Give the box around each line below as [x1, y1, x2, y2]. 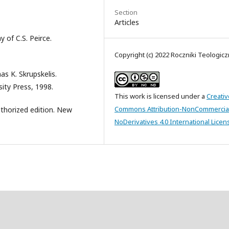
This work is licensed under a [114, 91, 207, 101]
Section [114, 8, 138, 17]
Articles [114, 17, 139, 27]
